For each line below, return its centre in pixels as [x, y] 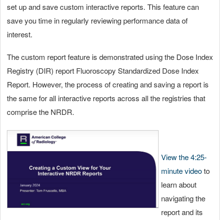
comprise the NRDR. [41, 111]
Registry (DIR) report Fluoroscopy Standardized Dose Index [103, 70]
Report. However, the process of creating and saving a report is [108, 84]
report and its [182, 212]
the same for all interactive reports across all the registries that [106, 98]
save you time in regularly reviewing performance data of [97, 20]
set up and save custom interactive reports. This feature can [103, 6]
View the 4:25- [184, 157]
